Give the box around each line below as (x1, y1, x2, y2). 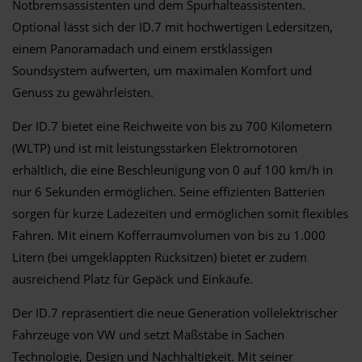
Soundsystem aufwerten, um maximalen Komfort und (12, 61, 312, 78)
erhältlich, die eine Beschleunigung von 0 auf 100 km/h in (12, 161, 333, 178)
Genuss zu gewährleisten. (12, 83, 154, 100)
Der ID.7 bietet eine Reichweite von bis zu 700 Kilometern (12, 117, 332, 134)
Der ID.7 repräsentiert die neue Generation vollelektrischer (12, 304, 338, 321)
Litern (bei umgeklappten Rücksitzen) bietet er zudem (12, 248, 307, 265)
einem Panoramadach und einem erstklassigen (12, 40, 272, 57)
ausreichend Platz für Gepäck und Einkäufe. (12, 270, 253, 287)
